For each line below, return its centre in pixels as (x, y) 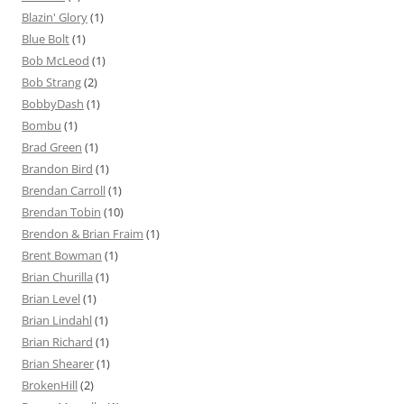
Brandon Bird (57, 169)
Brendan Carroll (64, 191)
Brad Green (52, 147)
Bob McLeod (55, 61)
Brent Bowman (62, 256)
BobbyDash (53, 104)
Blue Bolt (46, 39)
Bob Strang (51, 83)
